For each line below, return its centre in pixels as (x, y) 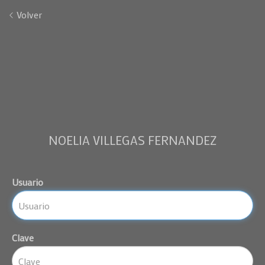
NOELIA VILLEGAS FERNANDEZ (132, 140)
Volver (28, 14)
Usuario (28, 182)
